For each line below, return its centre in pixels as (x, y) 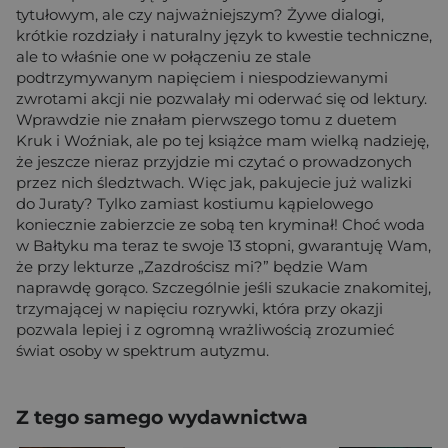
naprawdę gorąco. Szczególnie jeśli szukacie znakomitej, (223, 287)
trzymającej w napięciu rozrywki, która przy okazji (199, 308)
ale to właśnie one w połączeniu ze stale (163, 56)
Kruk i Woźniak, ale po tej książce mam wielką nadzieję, (222, 140)
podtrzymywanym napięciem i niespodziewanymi (202, 77)
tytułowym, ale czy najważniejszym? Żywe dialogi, (200, 14)
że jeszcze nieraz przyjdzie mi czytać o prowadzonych (214, 161)
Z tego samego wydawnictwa (162, 417)
